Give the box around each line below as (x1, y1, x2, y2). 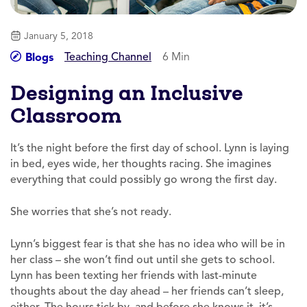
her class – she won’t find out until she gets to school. (10, 252, 275, 267)
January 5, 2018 (24, 29, 93, 42)
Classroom (10, 101, 121, 129)
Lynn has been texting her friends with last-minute (10, 268, 257, 282)
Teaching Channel (64, 49, 151, 64)
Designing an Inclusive (10, 79, 243, 106)
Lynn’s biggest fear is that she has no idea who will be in (10, 236, 285, 251)
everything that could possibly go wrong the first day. (10, 172, 277, 186)
